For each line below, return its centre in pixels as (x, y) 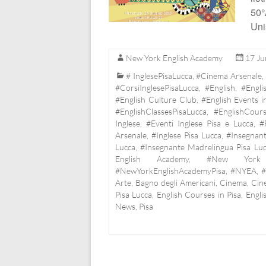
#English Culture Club (156, 100)
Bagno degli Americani (175, 183)
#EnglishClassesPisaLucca (161, 112)
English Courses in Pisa (199, 195)
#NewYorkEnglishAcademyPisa (170, 171)
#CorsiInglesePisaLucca (157, 88)
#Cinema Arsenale (229, 76)
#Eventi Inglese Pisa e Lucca (199, 123)
